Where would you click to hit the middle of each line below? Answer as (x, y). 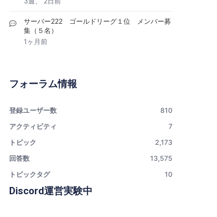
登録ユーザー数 (33, 110)
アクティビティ (33, 126)
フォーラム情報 (43, 84)
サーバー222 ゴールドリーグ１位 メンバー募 (97, 21)
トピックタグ (30, 174)
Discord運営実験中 (51, 191)
